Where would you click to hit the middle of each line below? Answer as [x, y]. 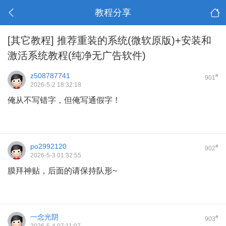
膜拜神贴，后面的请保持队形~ [62, 171]
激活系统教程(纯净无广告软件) [77, 55]
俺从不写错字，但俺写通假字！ [64, 100]
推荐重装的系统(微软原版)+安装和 [133, 40]
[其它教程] [31, 40]
